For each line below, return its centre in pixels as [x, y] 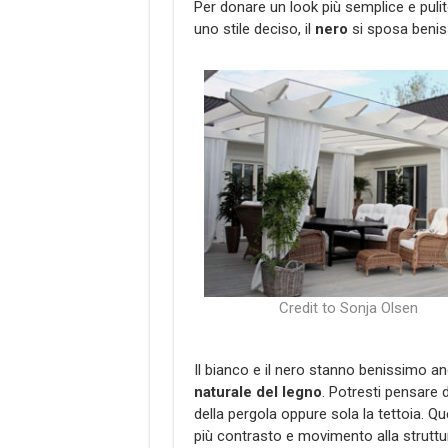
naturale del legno [257, 391]
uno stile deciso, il [254, 29]
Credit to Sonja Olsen [348, 307]
